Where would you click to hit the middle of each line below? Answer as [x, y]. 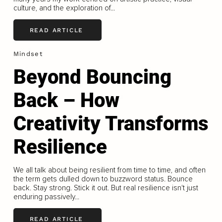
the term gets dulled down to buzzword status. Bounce [103, 179]
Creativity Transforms [111, 124]
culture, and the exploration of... [64, 8]
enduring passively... [46, 197]
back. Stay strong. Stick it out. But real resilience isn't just [106, 188]
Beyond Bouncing [92, 77]
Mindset [28, 54]
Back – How [66, 101]
